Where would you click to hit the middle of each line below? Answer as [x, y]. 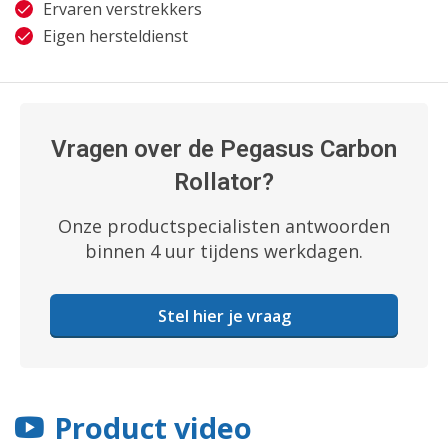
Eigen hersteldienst [115, 35]
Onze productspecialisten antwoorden [224, 225]
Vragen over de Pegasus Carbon [224, 148]
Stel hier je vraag [224, 315]
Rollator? [224, 181]
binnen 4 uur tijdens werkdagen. [224, 250]
